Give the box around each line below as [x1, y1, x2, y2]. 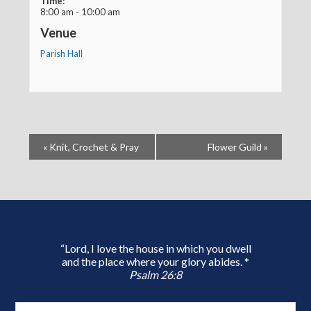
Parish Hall [40, 47, 83, 59]
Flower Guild [207, 141, 264, 153]
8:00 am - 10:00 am [40, 6, 120, 17]
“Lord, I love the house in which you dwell [60, 242, 251, 255]
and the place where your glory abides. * [62, 255, 249, 269]
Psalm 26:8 [129, 268, 182, 282]
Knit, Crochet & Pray [47, 141, 140, 153]
